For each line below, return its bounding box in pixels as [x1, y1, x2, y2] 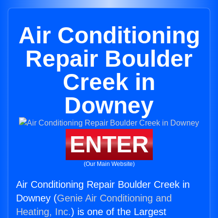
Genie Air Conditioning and [57, 193, 172, 203]
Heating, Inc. [16, 206, 71, 217]
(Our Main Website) [83, 161, 135, 167]
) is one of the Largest [71, 206, 166, 217]
